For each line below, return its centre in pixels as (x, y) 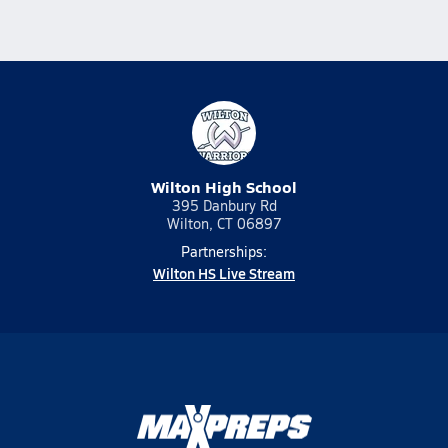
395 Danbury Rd (224, 205)
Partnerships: (224, 251)
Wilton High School (224, 186)
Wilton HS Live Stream (224, 273)
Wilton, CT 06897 (224, 223)
